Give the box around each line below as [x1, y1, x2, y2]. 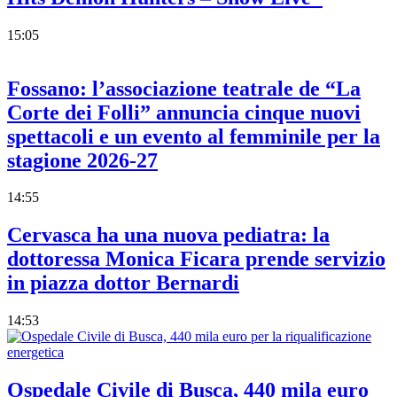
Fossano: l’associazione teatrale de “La [7, 76, 361, 100]
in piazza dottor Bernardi [7, 271, 239, 295]
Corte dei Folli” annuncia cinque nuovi [7, 100, 361, 124]
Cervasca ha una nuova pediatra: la [7, 223, 330, 247]
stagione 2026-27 [7, 148, 158, 172]
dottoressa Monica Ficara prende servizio [7, 247, 385, 271]
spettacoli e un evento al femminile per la [7, 124, 380, 148]
